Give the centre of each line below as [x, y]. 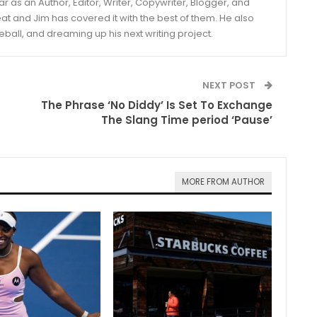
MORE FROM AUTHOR [224, 181]
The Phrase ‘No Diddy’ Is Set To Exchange [157, 105]
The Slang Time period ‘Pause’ [187, 120]
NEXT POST [230, 85]
